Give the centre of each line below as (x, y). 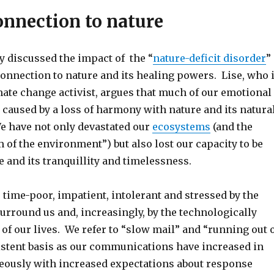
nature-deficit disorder (209, 58)
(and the (231, 127)
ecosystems (181, 127)
